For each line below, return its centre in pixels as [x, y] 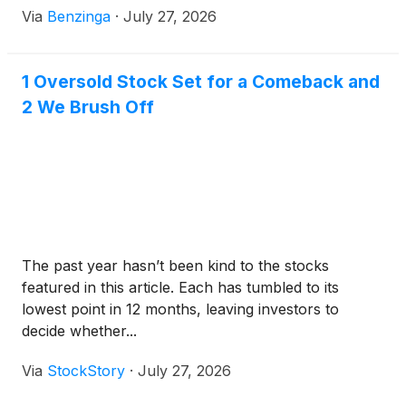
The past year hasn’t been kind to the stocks [175, 266]
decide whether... [79, 331]
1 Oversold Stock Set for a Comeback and [201, 82]
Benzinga [79, 17]
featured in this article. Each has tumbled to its [180, 288]
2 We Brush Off [88, 107]
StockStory [86, 371]
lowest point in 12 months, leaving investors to [180, 309]
